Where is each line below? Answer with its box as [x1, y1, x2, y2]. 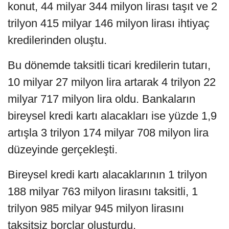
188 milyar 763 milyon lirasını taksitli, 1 [8, 185, 198, 198]
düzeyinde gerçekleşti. [8, 143, 118, 156]
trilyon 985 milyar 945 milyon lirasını [8, 201, 184, 215]
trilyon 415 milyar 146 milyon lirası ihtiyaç [8, 16, 210, 30]
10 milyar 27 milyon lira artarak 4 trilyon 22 [8, 75, 216, 88]
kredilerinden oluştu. [8, 33, 107, 47]
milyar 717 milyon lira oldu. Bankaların [8, 92, 195, 105]
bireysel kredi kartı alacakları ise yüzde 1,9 [8, 109, 217, 122]
